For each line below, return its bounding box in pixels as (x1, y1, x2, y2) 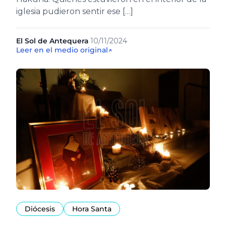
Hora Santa (72, 204, 111, 213)
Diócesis (25, 204, 55, 213)
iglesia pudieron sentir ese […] (16, 7, 133, 16)
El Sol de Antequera (16, 36, 89, 45)
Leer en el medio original (16, 45, 108, 54)
